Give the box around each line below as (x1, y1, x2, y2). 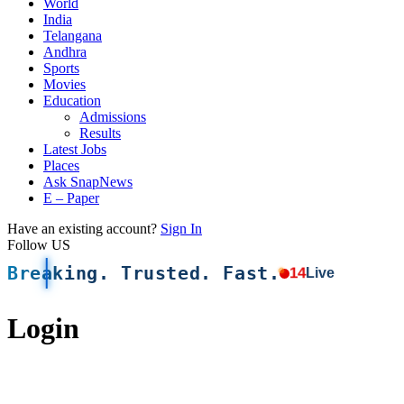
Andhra (43, 44, 87, 60)
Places (43, 158, 79, 173)
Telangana (43, 28, 102, 43)
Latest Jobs (43, 142, 106, 157)
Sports (43, 60, 79, 76)
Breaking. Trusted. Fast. (7, 262, 280, 284)
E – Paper (43, 190, 99, 206)
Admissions (79, 109, 146, 124)
